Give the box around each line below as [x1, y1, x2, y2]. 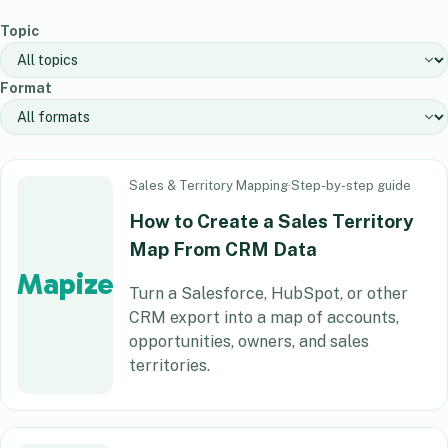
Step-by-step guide [291, 178, 411, 194]
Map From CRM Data [129, 238, 317, 261]
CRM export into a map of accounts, [129, 307, 399, 327]
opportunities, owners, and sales [129, 331, 369, 351]
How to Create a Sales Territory [129, 210, 414, 233]
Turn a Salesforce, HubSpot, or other [129, 283, 408, 303]
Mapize [17, 266, 114, 303]
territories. [129, 355, 210, 375]
